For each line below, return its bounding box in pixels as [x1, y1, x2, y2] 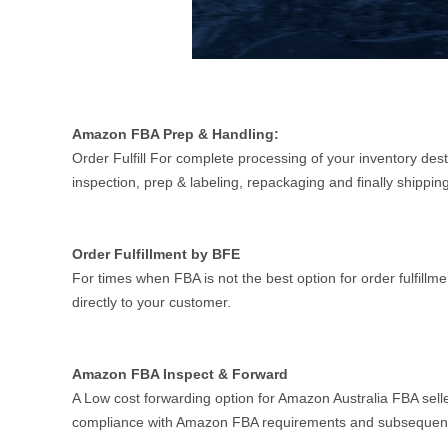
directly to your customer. [72, 294, 231, 310]
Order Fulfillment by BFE [72, 246, 240, 262]
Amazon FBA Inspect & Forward [72, 366, 288, 382]
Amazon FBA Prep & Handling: [72, 126, 279, 142]
